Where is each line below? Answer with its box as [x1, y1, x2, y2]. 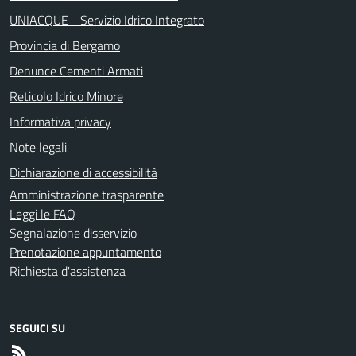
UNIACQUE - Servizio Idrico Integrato [10, 10, 204, 29]
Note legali [10, 137, 67, 157]
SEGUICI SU [10, 319, 65, 336]
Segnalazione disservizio [10, 222, 137, 242]
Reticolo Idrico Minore [10, 86, 123, 106]
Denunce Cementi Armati [10, 60, 143, 80]
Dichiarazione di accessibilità [10, 162, 157, 182]
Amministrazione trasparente [10, 184, 164, 204]
